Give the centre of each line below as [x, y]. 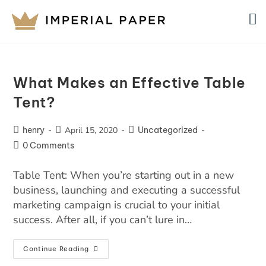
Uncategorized [168, 130]
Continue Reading [56, 249]
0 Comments [49, 145]
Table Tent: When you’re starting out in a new [124, 175]
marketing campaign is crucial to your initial [117, 205]
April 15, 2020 [91, 130]
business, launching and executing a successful [127, 190]
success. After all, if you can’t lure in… [103, 220]
